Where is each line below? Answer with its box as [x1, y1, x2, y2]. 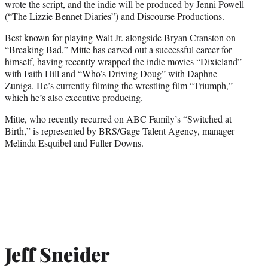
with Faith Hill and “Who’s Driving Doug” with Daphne [5, 67, 217, 80]
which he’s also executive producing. [5, 91, 143, 104]
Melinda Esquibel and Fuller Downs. [5, 136, 144, 150]
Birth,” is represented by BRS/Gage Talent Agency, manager [5, 124, 234, 138]
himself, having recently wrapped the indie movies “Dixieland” [5, 55, 242, 68]
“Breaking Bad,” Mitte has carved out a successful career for [5, 43, 232, 56]
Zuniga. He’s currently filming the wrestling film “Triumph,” [5, 79, 233, 92]
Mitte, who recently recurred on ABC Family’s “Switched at [5, 112, 232, 126]
